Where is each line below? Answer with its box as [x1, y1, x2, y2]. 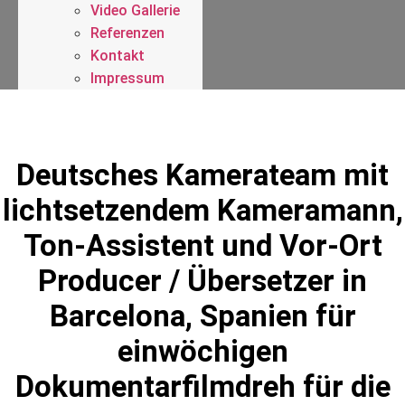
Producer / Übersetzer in [38, 262, 367, 298]
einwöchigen [117, 333, 288, 369]
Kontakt [90, 46, 145, 64]
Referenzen [90, 24, 165, 42]
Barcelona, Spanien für [49, 297, 356, 334]
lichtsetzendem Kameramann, [2, 192, 403, 228]
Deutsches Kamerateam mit [16, 156, 389, 193]
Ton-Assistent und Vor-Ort [23, 227, 382, 263]
